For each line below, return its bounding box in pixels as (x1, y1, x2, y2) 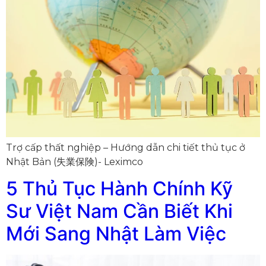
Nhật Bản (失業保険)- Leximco (6, 156, 143, 167)
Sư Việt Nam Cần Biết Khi (6, 199, 233, 223)
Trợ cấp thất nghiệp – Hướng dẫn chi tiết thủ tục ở (6, 141, 245, 153)
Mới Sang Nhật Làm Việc (6, 221, 226, 245)
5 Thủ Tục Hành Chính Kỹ (6, 176, 233, 200)
